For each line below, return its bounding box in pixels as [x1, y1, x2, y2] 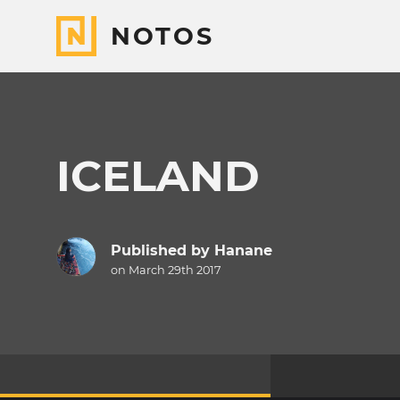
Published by [110, 242, 214, 260]
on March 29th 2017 [110, 263, 221, 278]
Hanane [213, 242, 272, 260]
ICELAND [56, 150, 260, 202]
